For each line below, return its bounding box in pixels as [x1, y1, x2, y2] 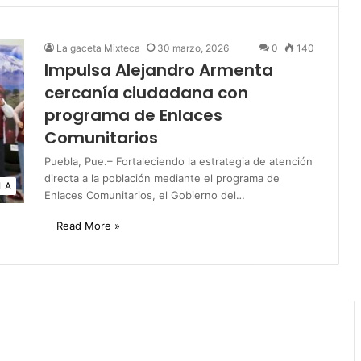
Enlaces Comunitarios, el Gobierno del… [44, 188, 245, 201]
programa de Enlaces [44, 103, 222, 127]
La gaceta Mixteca [56, 41, 140, 54]
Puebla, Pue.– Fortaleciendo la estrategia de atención [44, 154, 313, 168]
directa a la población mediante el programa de [44, 171, 280, 185]
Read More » [56, 218, 120, 232]
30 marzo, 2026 [157, 41, 229, 54]
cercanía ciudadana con [44, 81, 248, 104]
